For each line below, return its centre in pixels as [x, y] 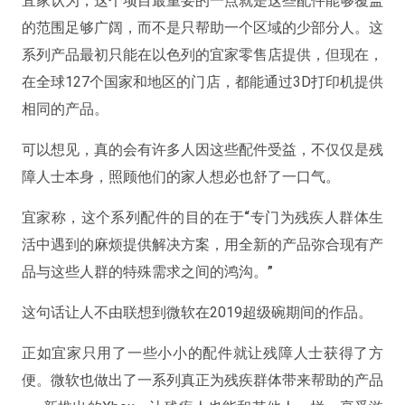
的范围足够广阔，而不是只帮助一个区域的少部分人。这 [202, 27]
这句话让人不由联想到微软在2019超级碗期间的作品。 [197, 312]
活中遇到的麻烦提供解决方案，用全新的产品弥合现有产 [202, 244]
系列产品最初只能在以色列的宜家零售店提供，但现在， [202, 54]
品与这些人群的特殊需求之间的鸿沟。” [147, 271]
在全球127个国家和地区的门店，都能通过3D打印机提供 [202, 81]
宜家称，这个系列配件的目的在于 [133, 217]
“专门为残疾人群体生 [314, 217]
